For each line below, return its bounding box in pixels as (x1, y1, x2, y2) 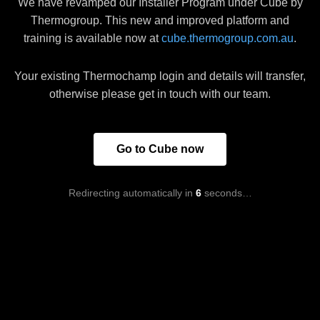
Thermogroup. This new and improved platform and (31, 14, 289, 26)
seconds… (201, 186, 252, 199)
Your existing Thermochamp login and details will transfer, (14, 69, 306, 82)
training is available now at (24, 31, 161, 44)
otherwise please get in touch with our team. (49, 87, 271, 100)
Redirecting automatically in (68, 186, 196, 199)
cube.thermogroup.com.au (161, 31, 294, 44)
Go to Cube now (116, 142, 204, 155)
